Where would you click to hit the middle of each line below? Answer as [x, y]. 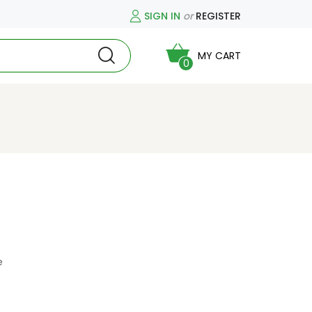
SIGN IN [162, 16]
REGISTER [218, 16]
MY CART [219, 56]
